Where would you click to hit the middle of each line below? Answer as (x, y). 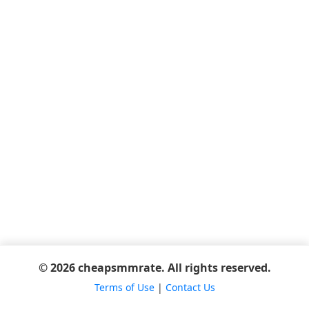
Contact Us (190, 287)
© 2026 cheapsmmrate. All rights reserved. (154, 268)
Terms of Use (124, 287)
